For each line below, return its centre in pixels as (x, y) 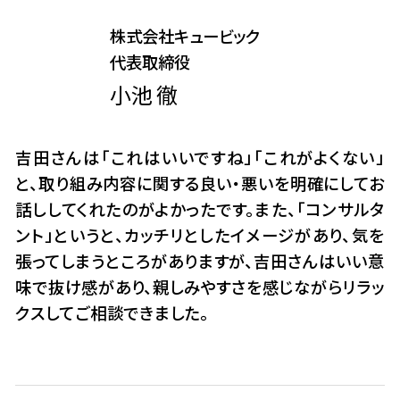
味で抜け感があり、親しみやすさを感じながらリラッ (200, 287)
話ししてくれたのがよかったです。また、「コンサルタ (200, 209)
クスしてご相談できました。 (112, 313)
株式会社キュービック (184, 36)
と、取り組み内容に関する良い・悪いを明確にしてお (200, 183)
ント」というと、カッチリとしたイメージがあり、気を (200, 235)
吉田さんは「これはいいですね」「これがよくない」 (200, 158)
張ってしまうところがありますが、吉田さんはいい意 (200, 261)
